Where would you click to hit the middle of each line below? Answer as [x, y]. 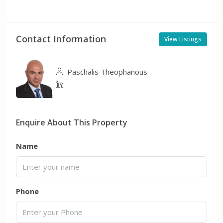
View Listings [183, 39]
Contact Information [61, 39]
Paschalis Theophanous [106, 71]
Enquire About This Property [72, 122]
